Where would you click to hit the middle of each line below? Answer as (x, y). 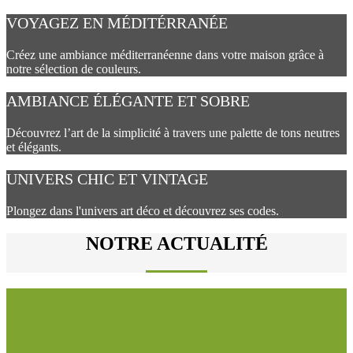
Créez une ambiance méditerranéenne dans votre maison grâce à (165, 54)
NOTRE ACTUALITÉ (176, 244)
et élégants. (34, 147)
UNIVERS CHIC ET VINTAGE (107, 178)
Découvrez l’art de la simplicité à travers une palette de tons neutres (173, 132)
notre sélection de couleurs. (74, 69)
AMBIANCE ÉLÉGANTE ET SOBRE (128, 100)
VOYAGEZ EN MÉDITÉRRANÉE (117, 22)
